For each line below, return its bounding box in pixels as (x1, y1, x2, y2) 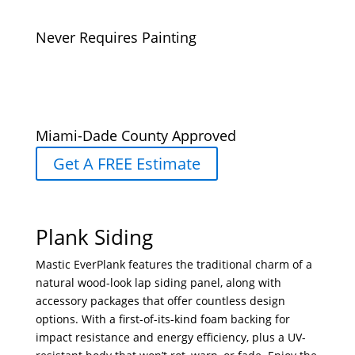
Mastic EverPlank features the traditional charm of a (35, 257, 312, 273)
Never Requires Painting (35, 28, 197, 48)
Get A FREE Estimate (52, 153, 200, 175)
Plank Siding (35, 223, 153, 252)
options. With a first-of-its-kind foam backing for (35, 311, 290, 327)
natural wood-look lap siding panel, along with (35, 275, 281, 291)
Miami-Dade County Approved (35, 126, 236, 146)
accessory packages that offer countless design (35, 293, 285, 309)
